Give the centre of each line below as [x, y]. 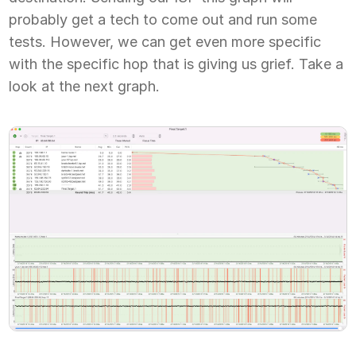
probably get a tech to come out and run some [163, 19]
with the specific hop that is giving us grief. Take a [176, 64]
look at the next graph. [85, 86]
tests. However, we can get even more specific [165, 41]
